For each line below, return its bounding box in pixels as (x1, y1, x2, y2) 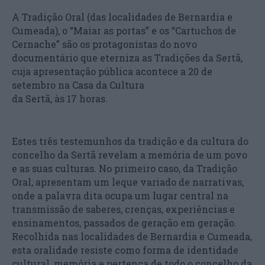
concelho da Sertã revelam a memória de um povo (12, 148, 247, 161)
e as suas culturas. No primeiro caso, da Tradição (12, 161, 237, 174)
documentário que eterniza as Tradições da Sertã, (12, 51, 243, 64)
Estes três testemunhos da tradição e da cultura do (12, 134, 248, 147)
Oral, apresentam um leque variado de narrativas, (12, 175, 244, 188)
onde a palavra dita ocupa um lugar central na (12, 189, 228, 202)
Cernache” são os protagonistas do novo (12, 37, 197, 50)
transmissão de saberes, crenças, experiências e (12, 202, 235, 215)
